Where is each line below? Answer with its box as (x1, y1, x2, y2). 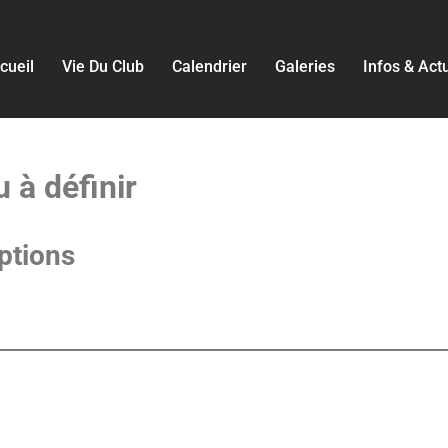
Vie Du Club (62, 57, 144, 77)
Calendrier (172, 57, 247, 77)
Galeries (275, 57, 335, 77)
